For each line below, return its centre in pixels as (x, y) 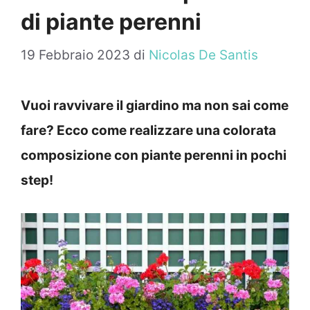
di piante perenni (111, 21)
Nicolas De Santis (203, 55)
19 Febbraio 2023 (75, 55)
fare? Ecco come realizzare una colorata (148, 131)
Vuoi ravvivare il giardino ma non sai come (155, 106)
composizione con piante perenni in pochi (154, 156)
